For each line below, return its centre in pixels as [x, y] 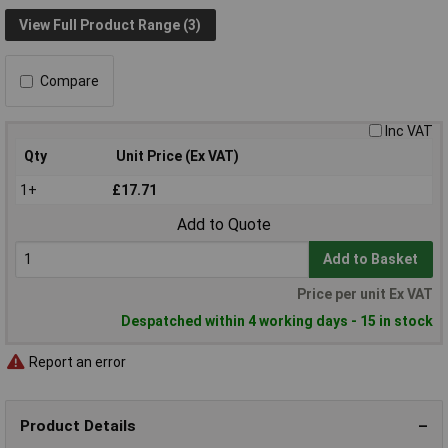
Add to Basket [371, 259]
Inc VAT [409, 131]
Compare [69, 81]
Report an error [76, 361]
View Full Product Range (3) [110, 24]
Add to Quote [224, 225]
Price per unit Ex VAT [365, 294]
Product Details [78, 425]
